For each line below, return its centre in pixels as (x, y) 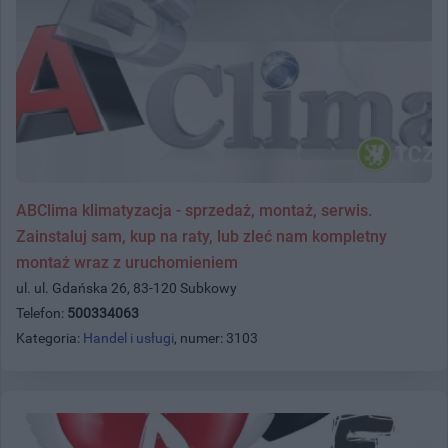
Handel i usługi (128, 337)
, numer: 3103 (216, 337)
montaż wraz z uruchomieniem (127, 262)
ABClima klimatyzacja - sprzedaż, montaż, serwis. (194, 210)
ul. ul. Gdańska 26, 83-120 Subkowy (126, 287)
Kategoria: (49, 337)
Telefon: (41, 312)
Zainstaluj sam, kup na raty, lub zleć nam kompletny (201, 236)
